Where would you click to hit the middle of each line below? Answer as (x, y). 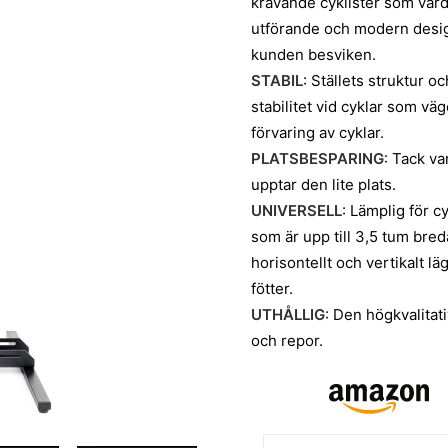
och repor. (287, 340)
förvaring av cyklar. (317, 132)
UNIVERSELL (296, 210)
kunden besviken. (313, 54)
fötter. (272, 288)
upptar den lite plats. (323, 184)
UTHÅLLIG (288, 314)
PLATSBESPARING (317, 158)
